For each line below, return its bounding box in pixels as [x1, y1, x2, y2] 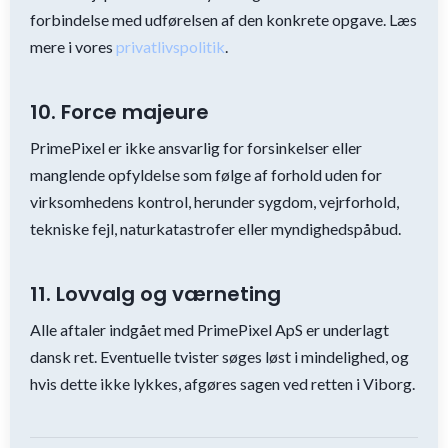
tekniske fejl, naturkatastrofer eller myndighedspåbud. [30, 219, 401, 238]
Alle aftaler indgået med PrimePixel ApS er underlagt [30, 320, 389, 339]
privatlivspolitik [116, 37, 225, 56]
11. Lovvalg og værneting [30, 280, 281, 308]
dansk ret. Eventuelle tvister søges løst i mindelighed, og [30, 347, 409, 366]
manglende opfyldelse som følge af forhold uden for [30, 165, 382, 184]
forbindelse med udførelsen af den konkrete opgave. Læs [30, 10, 417, 29]
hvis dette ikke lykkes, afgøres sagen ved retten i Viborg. [30, 374, 415, 393]
